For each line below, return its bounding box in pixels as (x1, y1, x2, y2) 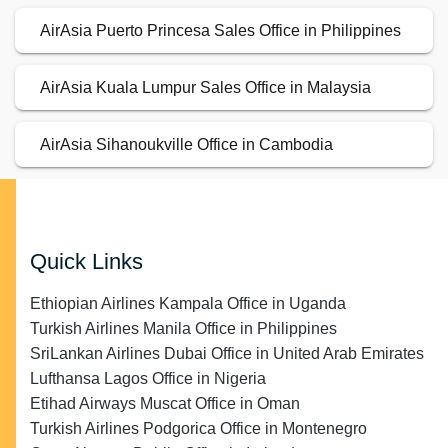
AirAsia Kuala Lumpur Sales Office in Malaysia (40, 79, 371, 97)
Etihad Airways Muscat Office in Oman (30, 395, 300, 413)
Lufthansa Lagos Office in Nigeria (30, 370, 266, 388)
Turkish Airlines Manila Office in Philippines (30, 320, 337, 338)
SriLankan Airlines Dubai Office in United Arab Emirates (30, 345, 424, 363)
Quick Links (30, 249, 143, 275)
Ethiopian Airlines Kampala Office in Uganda (30, 295, 346, 313)
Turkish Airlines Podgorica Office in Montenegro (30, 420, 367, 438)
